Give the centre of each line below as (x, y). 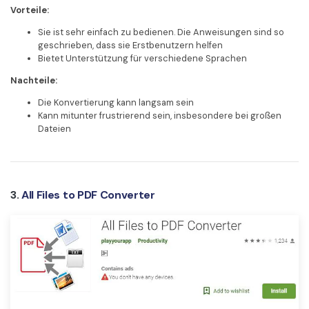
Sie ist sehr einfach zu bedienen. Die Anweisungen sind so (161, 32)
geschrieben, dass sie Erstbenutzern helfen (130, 45)
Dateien (54, 128)
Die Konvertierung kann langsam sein (116, 102)
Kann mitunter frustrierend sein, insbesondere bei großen (160, 115)
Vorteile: (30, 10)
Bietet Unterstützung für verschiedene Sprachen (142, 58)
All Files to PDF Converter (88, 195)
